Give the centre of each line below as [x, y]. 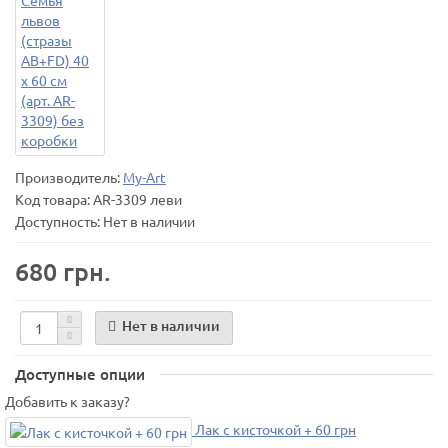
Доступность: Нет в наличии [105, 220]
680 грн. [63, 270]
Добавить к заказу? [67, 400]
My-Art [144, 176]
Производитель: [69, 176]
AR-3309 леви [137, 198]
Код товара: [54, 198]
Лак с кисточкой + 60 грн [274, 429]
